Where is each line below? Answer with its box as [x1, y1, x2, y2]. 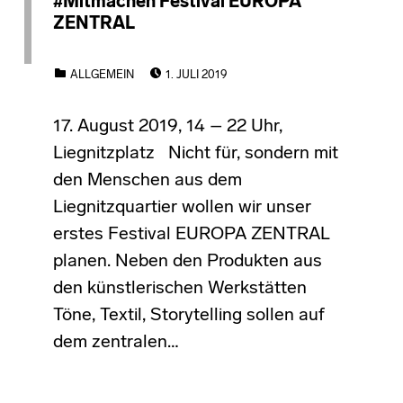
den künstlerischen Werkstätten [52, 279, 307, 298]
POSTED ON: [165, 58, 234, 70]
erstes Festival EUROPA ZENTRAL [52, 225, 329, 244]
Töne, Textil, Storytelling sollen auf [52, 306, 325, 325]
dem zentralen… [52, 333, 179, 352]
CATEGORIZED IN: [69, 58, 84, 71]
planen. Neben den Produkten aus [52, 252, 322, 271]
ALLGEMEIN [69, 68, 134, 81]
